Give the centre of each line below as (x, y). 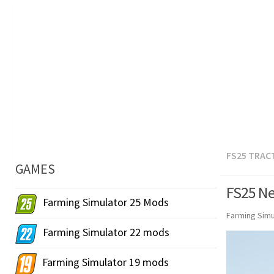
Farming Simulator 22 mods (106, 232)
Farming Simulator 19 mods (106, 262)
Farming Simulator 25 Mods (106, 202)
